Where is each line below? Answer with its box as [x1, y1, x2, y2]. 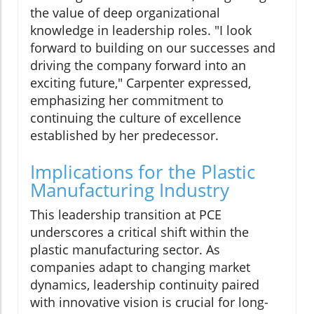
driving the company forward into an [30, 57, 246, 74]
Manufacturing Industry [30, 177, 229, 203]
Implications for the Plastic [30, 159, 255, 185]
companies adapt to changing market [30, 259, 250, 276]
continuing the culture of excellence [30, 109, 241, 127]
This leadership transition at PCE [30, 206, 221, 224]
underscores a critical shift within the [30, 224, 249, 241]
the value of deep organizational [30, 4, 220, 22]
